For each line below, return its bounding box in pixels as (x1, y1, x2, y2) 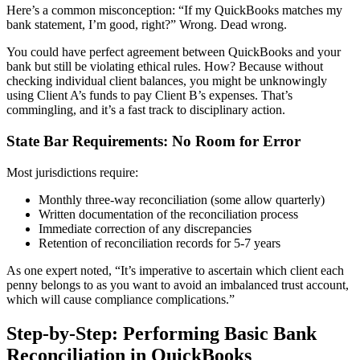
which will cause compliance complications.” (6, 292, 235, 306)
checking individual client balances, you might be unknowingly (6, 74, 327, 88)
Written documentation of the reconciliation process (39, 207, 298, 221)
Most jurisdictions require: (6, 165, 138, 179)
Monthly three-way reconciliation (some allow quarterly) (39, 192, 325, 207)
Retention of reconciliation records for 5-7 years (39, 235, 280, 250)
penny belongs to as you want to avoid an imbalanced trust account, (6, 277, 349, 292)
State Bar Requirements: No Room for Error (6, 132, 301, 149)
